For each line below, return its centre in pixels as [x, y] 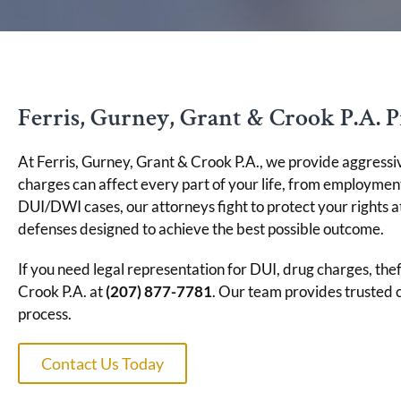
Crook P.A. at [62, 292]
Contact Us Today [102, 364]
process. [45, 314]
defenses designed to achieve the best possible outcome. [201, 229]
